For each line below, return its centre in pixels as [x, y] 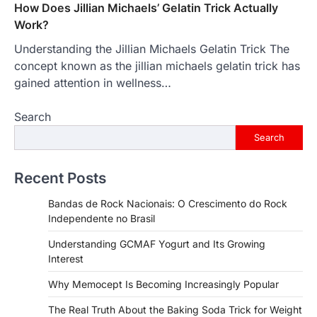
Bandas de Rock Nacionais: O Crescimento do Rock [168, 203]
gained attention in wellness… [93, 82]
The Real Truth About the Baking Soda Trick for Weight [175, 309]
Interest [66, 258]
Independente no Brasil [102, 218]
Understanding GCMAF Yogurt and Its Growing [157, 243]
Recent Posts [60, 178]
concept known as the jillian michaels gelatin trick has [157, 65]
